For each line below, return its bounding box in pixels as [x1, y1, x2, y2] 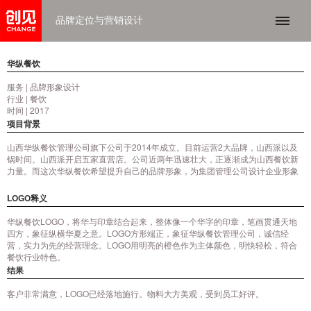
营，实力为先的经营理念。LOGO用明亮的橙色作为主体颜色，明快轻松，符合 [7, 239, 297, 251]
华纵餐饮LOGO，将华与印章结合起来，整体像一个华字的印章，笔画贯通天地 [7, 215, 297, 227]
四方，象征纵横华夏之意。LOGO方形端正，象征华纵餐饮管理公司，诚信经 [7, 227, 289, 239]
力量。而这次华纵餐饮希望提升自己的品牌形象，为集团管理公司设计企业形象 [7, 165, 299, 176]
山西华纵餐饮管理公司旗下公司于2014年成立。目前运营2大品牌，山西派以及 [7, 141, 298, 153]
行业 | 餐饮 [7, 92, 47, 104]
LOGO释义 [7, 192, 47, 204]
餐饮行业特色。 [7, 251, 65, 262]
